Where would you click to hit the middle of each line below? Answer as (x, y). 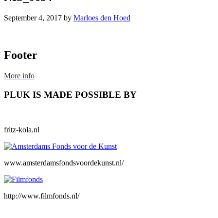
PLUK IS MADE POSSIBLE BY (70, 94)
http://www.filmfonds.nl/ (42, 196)
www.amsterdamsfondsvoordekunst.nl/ (64, 163)
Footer (21, 55)
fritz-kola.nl (22, 130)
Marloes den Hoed (102, 18)
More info (19, 75)
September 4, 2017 (33, 18)
